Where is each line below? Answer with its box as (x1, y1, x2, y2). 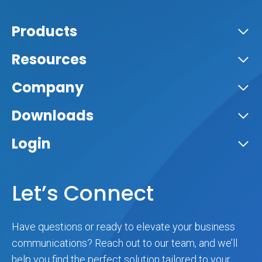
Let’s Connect (12, 178, 154, 208)
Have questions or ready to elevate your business (12, 220, 235, 233)
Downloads (12, 105, 94, 125)
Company (12, 77, 84, 97)
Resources (12, 49, 87, 69)
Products (12, 21, 77, 41)
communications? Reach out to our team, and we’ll (12, 236, 237, 249)
